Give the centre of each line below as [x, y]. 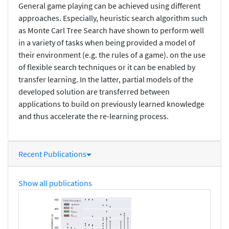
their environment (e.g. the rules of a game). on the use [112, 54]
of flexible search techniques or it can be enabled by [107, 67]
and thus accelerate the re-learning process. [94, 116]
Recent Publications [52, 154]
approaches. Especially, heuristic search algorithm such [113, 18]
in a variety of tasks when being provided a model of [107, 42]
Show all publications [55, 183]
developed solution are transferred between [94, 91]
